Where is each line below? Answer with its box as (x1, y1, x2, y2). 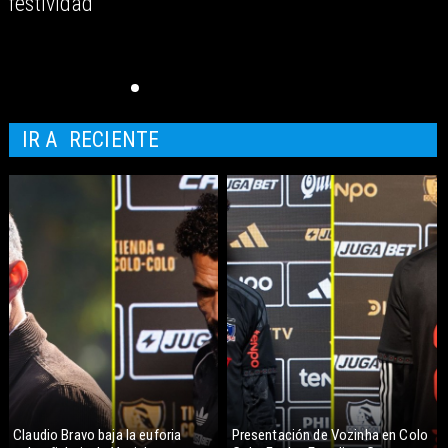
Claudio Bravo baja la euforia (13, 425, 182, 444)
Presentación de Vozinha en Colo (231, 425, 429, 444)
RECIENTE (68, 127, 160, 153)
